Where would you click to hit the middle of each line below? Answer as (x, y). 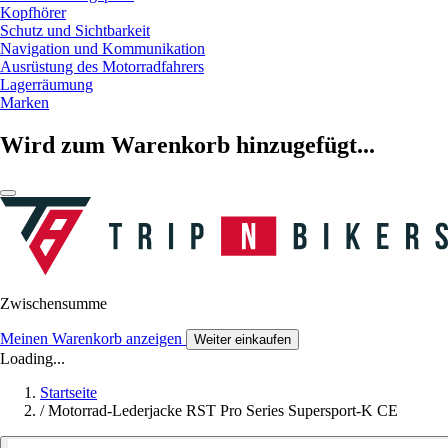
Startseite (68, 393)
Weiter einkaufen (242, 340)
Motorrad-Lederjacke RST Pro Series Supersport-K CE (223, 411)
